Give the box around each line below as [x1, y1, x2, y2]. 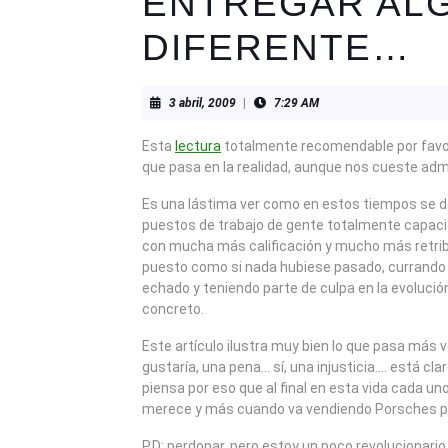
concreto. [142, 301, 204, 317]
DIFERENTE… [142, 27, 411, 68]
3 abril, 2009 [169, 96, 236, 110]
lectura [175, 138, 221, 154]
